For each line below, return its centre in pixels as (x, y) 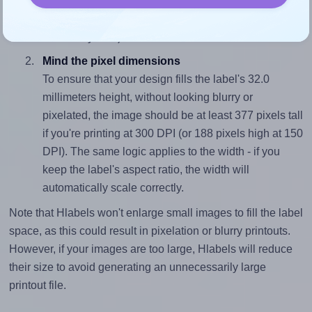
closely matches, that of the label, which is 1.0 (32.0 (168, 19)
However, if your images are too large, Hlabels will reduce (150, 249)
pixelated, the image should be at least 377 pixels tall (172, 115)
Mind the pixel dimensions (111, 61)
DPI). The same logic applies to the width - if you (161, 151)
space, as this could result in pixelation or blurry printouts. (149, 231)
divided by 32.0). (83, 37)
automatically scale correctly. (113, 187)
